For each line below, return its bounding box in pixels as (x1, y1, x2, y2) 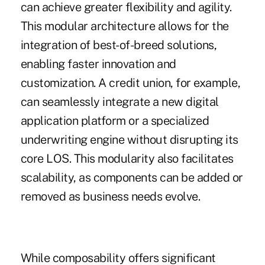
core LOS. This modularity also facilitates (20, 151, 234, 166)
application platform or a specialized (20, 114, 209, 128)
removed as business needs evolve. (20, 189, 201, 204)
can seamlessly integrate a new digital (20, 95, 219, 109)
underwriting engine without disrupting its (20, 132, 238, 147)
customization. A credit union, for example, (20, 76, 241, 91)
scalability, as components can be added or (20, 170, 243, 185)
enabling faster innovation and (20, 57, 176, 72)
